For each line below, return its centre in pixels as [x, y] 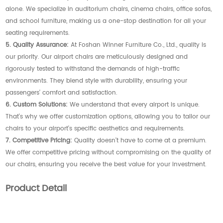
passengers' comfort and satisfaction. [62, 93]
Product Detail [36, 188]
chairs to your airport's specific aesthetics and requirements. [95, 128]
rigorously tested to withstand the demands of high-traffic [93, 69]
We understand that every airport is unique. [134, 105]
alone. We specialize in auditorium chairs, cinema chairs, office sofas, [109, 9]
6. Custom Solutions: [37, 105]
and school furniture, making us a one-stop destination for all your [106, 21]
